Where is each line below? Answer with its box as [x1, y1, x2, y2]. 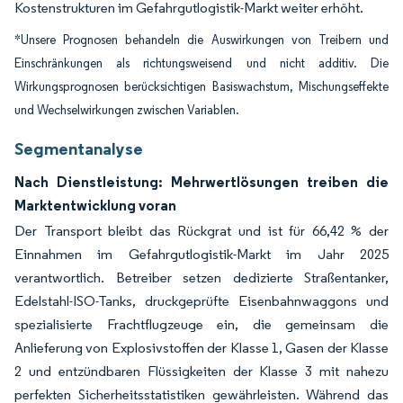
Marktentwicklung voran [14, 196, 176, 214]
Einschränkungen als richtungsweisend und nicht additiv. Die [14, 56, 389, 71]
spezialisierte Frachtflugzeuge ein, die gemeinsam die [14, 316, 389, 333]
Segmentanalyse [14, 138, 143, 159]
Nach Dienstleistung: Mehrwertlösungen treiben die [14, 173, 389, 191]
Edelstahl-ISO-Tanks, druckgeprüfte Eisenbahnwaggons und [14, 292, 389, 309]
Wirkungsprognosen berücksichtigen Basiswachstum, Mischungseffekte [14, 79, 389, 94]
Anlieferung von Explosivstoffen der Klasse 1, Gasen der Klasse [14, 339, 389, 356]
